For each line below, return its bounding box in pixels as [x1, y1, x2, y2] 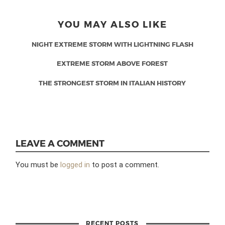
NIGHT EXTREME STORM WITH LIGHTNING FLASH [31, 40, 193, 48]
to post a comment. [90, 160, 160, 169]
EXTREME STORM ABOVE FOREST [57, 59, 168, 68]
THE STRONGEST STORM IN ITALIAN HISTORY [39, 78, 186, 87]
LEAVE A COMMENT [16, 138, 105, 149]
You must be [16, 160, 61, 169]
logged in [60, 160, 90, 169]
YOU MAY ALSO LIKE [57, 18, 167, 29]
